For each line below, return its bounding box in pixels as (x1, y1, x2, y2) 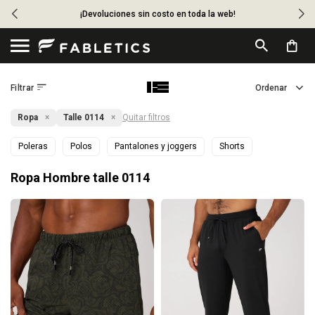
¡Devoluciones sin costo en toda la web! (79, 9, 236, 19)
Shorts (219, 141, 245, 151)
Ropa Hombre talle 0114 (11, 170, 150, 185)
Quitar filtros (122, 112, 170, 122)
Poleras (18, 141, 48, 151)
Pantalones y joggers (115, 141, 197, 151)
